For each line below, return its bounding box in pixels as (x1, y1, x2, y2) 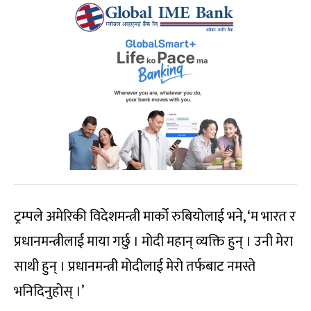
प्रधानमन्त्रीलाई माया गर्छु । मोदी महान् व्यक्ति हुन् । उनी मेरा (14, 229, 293, 253)
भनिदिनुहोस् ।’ (14, 279, 84, 303)
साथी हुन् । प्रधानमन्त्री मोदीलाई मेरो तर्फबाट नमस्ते (14, 254, 255, 278)
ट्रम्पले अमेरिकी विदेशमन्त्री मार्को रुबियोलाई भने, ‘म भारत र (14, 204, 296, 228)
